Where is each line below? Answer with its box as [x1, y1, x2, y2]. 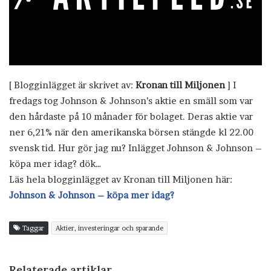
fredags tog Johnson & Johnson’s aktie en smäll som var [9, 94, 253, 106]
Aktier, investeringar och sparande [56, 223, 163, 232]
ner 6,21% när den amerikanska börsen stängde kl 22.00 [9, 126, 253, 138]
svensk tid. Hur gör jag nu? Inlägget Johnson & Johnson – [9, 142, 262, 154]
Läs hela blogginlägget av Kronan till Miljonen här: [9, 173, 232, 185]
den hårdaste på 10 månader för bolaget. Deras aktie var [9, 110, 253, 122]
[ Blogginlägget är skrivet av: [9, 79, 135, 91]
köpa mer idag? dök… [9, 157, 102, 169]
